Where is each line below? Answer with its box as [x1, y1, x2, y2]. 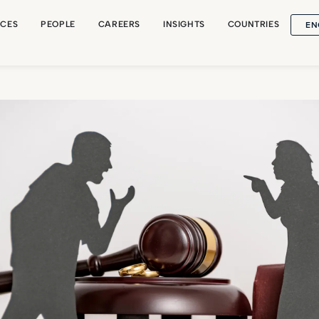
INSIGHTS [163, 19, 205, 29]
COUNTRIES [227, 19, 280, 29]
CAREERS [98, 19, 140, 29]
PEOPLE [41, 19, 75, 29]
